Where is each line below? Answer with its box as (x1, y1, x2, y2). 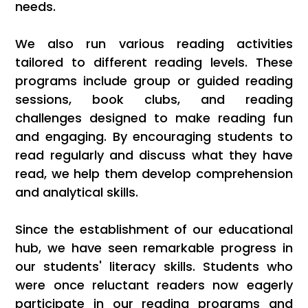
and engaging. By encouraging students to (15, 128, 293, 146)
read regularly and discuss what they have (15, 146, 293, 164)
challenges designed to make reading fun (15, 109, 293, 127)
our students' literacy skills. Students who (15, 258, 293, 276)
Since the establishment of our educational (15, 221, 293, 239)
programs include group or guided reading (15, 72, 293, 90)
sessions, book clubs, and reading (15, 91, 293, 109)
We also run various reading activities (15, 35, 293, 53)
